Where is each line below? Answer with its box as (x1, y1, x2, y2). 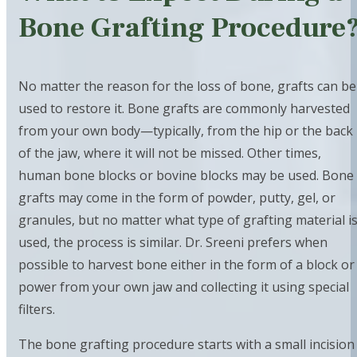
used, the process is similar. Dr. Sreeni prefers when (18, 233, 328, 252)
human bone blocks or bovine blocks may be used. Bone (18, 167, 354, 185)
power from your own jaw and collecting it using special (18, 278, 349, 296)
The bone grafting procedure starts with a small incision (18, 335, 355, 354)
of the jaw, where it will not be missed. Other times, (18, 144, 321, 163)
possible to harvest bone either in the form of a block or (18, 256, 355, 274)
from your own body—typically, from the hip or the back (18, 122, 353, 140)
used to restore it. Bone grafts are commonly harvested (18, 100, 350, 118)
